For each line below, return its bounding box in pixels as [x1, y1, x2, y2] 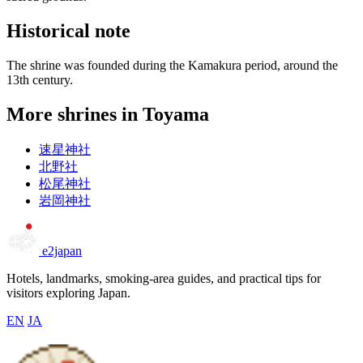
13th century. [6, 73, 73, 88]
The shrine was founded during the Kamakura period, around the [6, 58, 338, 73]
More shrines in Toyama [6, 104, 209, 126]
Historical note [6, 20, 130, 42]
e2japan [42, 244, 82, 258]
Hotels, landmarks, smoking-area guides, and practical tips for [6, 271, 321, 286]
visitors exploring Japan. [6, 286, 130, 301]
